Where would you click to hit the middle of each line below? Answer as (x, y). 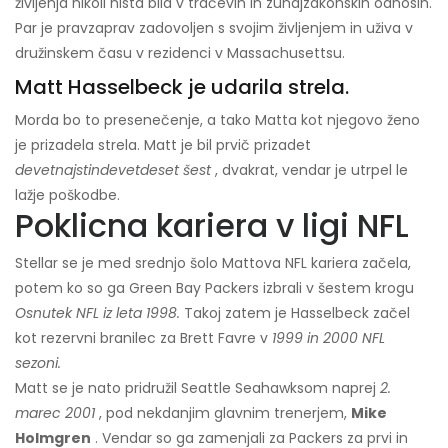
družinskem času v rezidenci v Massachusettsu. (180, 53)
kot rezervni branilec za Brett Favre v (143, 338)
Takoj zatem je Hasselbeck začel (295, 313)
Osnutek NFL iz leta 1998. (97, 313)
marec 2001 (55, 413)
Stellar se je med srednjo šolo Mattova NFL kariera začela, (213, 263)
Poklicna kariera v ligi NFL (212, 226)
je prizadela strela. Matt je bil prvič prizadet (163, 145)
